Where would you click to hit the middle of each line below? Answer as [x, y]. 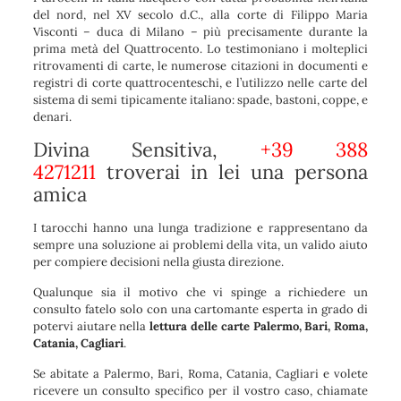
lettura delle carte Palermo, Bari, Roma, [259, 327]
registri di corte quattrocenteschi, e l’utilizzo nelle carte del [200, 83]
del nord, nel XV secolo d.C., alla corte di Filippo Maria [200, 15]
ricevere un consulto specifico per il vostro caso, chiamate [200, 391]
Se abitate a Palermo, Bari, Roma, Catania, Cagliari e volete [200, 374]
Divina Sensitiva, [146, 150]
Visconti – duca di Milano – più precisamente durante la [200, 32]
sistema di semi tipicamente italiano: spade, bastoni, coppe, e [200, 100]
